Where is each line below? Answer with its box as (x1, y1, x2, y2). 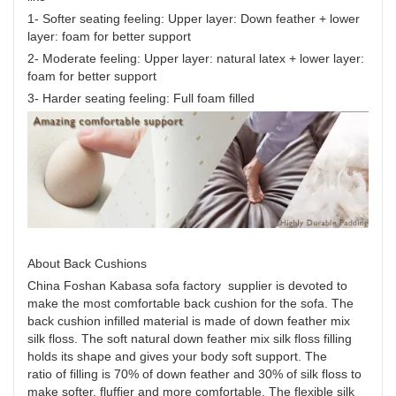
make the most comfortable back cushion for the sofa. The (27, 295, 354, 310)
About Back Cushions (27, 255, 147, 270)
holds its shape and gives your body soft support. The (27, 348, 327, 363)
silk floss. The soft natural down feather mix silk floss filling (27, 331, 352, 346)
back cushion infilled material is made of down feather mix (27, 313, 350, 328)
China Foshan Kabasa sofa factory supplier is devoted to (27, 278, 347, 293)
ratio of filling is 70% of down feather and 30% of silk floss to (27, 366, 362, 381)
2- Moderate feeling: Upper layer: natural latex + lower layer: (27, 50, 364, 65)
